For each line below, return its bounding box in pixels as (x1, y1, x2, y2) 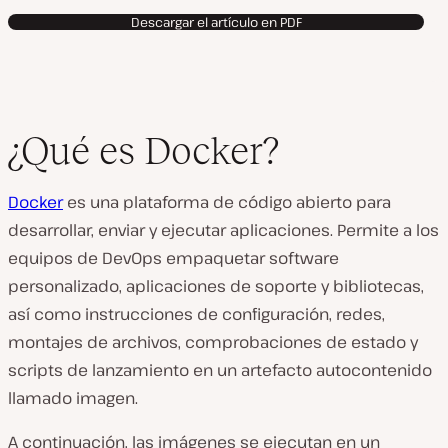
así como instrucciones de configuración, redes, (8, 303, 385, 325)
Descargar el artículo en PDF (130, 13, 302, 31)
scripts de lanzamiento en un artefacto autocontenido (8, 359, 432, 381)
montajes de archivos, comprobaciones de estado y (8, 331, 418, 353)
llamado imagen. (8, 387, 138, 409)
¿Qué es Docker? (8, 129, 279, 172)
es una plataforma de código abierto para (63, 191, 391, 213)
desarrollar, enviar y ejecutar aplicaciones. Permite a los (8, 219, 439, 241)
